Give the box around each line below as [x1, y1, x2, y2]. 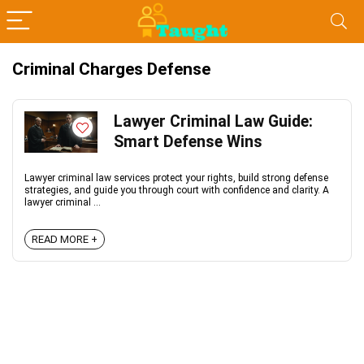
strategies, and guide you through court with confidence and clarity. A [24, 184, 329, 196]
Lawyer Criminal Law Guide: [114, 112, 313, 131]
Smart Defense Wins [114, 132, 262, 151]
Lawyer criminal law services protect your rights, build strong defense [24, 172, 328, 184]
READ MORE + [32, 233, 97, 245]
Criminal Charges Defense [12, 59, 210, 79]
